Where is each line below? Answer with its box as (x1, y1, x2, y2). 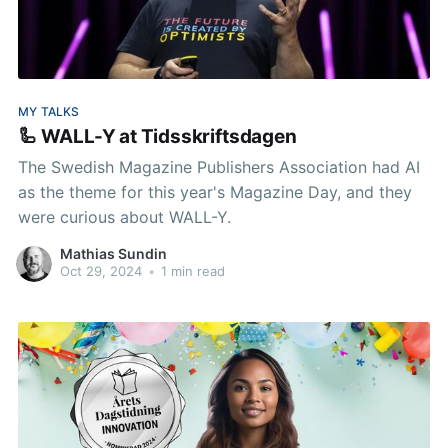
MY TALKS (17, 103, 80, 119)
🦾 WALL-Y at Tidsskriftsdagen (17, 125, 297, 149)
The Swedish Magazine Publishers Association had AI (17, 156, 420, 177)
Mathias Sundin (59, 245, 167, 263)
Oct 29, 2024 (59, 263, 142, 280)
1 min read (156, 263, 225, 280)
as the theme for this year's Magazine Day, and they (17, 181, 412, 202)
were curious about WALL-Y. (17, 206, 231, 227)
